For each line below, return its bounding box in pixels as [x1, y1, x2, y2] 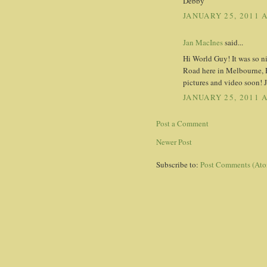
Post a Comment [156, 118, 209, 129]
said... [223, 37, 243, 48]
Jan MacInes [183, 37, 223, 48]
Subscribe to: [156, 159, 200, 170]
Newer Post [156, 136, 192, 148]
